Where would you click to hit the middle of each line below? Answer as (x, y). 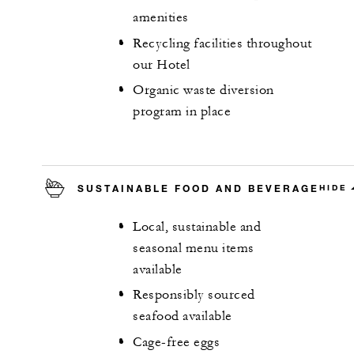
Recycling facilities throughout (222, 43)
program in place (182, 112)
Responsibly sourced (194, 295)
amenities (161, 18)
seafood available (183, 316)
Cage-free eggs (176, 342)
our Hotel (162, 64)
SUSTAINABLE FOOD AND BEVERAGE (198, 188)
